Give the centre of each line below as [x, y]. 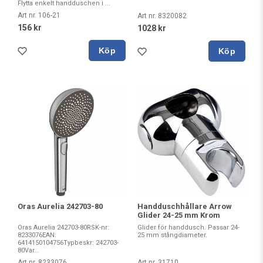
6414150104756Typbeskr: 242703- [68, 242]
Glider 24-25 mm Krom [179, 215]
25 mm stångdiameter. [172, 235]
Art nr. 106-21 [39, 15]
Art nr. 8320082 [162, 16]
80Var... [28, 250]
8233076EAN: [37, 235]
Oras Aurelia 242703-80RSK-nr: [63, 227]
